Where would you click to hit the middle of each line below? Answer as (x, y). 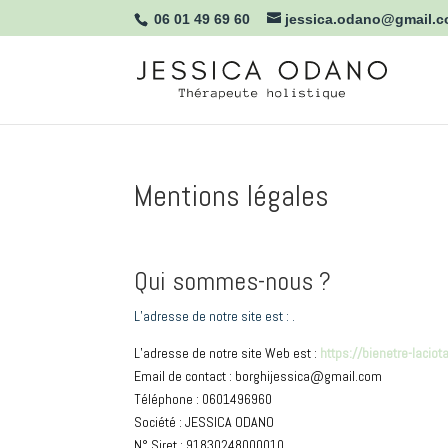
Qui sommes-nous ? (233, 281)
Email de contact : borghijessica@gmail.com (258, 376)
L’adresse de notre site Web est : (227, 353)
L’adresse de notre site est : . (215, 316)
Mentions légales (232, 196)
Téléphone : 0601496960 (203, 399)
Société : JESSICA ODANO (204, 422)
